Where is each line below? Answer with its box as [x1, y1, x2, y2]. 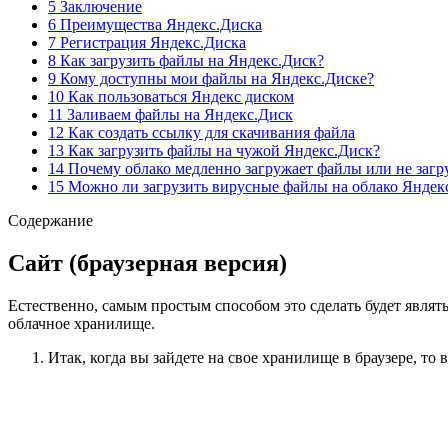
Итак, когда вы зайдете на [48, 348, 228, 366]
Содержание [8, 211, 93, 229]
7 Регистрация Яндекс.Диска [48, 33, 246, 51]
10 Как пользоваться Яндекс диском [48, 87, 294, 105]
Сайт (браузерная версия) [8, 249, 287, 276]
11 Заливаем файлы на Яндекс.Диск [48, 105, 293, 123]
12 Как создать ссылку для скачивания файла [48, 123, 355, 141]
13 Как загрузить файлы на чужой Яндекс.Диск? [48, 141, 380, 159]
